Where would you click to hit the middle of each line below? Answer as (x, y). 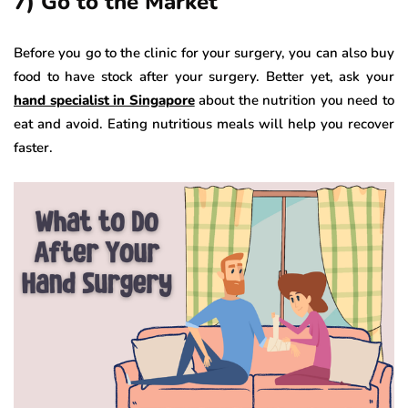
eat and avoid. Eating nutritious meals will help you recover (204, 123)
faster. (33, 147)
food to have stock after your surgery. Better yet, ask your (204, 76)
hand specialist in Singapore (104, 100)
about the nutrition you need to (295, 100)
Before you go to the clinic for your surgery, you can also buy (204, 52)
